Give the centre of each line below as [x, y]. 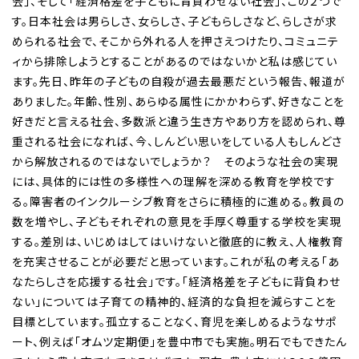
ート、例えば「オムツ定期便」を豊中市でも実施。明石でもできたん [179, 341]
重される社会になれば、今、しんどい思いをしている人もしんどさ [177, 141]
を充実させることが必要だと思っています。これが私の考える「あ [176, 261]
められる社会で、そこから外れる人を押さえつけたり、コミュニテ [175, 40]
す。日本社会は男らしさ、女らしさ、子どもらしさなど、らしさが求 [175, 20]
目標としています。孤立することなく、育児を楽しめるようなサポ [174, 321]
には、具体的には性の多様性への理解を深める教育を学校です [174, 181]
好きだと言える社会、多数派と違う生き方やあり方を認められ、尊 [179, 121]
